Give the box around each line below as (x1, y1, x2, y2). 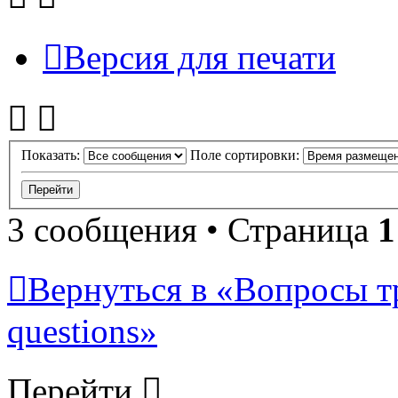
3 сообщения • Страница (7, 210, 378, 249)
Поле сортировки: (190, 147, 303, 163)
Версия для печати (63, 38, 336, 77)
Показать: (21, 147, 84, 163)
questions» (7, 311, 157, 350)
